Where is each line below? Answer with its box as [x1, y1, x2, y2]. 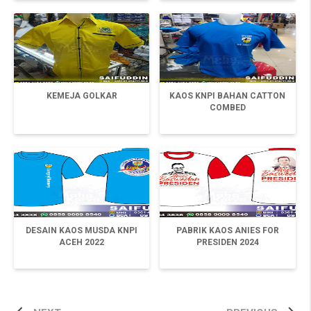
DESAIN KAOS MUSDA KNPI [26, 225, 138, 235]
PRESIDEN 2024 [196, 237, 259, 247]
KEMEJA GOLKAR [46, 90, 117, 101]
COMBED [209, 102, 246, 112]
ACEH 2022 [59, 237, 105, 247]
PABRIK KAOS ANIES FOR [176, 225, 279, 235]
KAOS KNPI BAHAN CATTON [169, 90, 286, 101]
